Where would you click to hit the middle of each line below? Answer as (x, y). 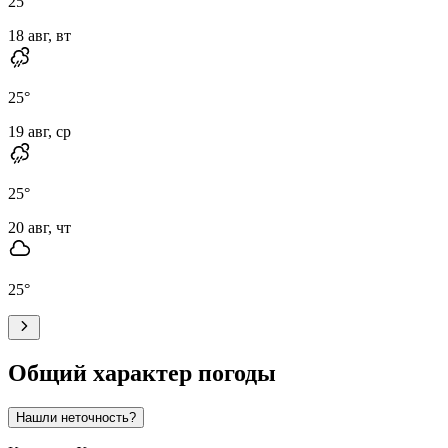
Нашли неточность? (76, 417)
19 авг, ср (39, 131)
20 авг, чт (39, 227)
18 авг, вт (39, 35)
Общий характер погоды (142, 372)
